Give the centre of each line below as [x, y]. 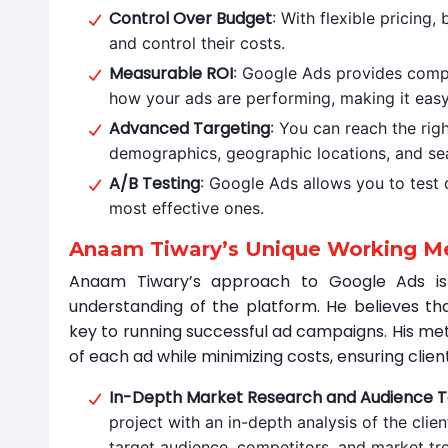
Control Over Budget [190, 18]
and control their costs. [197, 43]
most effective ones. [186, 208]
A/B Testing [154, 183]
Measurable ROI [171, 73]
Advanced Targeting [189, 128]
